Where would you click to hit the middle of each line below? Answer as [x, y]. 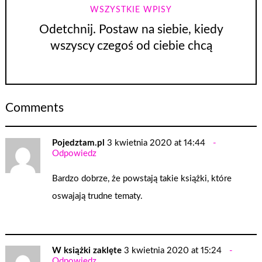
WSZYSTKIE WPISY [131, 10]
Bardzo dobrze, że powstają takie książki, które [142, 178]
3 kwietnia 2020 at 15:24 [173, 251]
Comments [35, 108]
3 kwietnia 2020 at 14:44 [156, 143]
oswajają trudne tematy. [98, 196]
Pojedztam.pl [79, 143]
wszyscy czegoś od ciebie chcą [131, 46]
